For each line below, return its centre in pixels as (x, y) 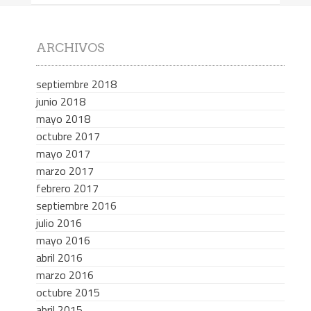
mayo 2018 (63, 119)
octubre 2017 (68, 136)
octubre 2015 (68, 293)
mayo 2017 (63, 154)
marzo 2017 (65, 171)
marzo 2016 (65, 275)
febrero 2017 (67, 188)
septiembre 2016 (76, 206)
